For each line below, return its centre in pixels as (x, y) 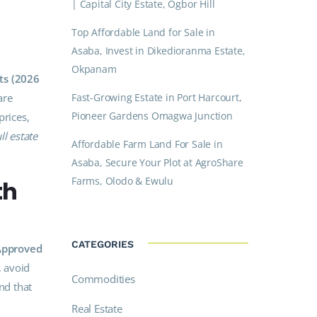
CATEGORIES (103, 244)
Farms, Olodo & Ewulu (123, 181)
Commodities (103, 279)
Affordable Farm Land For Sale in (147, 144)
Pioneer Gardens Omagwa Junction (152, 116)
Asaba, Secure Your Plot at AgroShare (157, 162)
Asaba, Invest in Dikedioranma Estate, (158, 51)
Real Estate (97, 309)
